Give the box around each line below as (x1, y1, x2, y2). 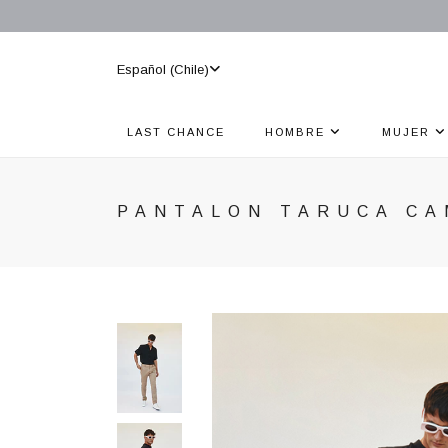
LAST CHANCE (127, 126, 225, 138)
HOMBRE (265, 126, 330, 138)
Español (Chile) (117, 61, 209, 77)
